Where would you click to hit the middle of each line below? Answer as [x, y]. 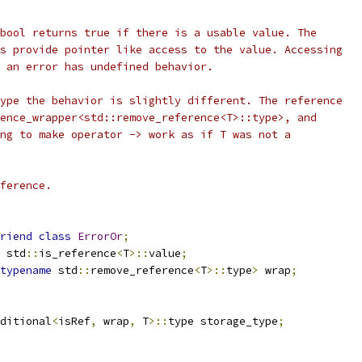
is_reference [78, 253]
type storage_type [223, 321]
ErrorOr [100, 236]
